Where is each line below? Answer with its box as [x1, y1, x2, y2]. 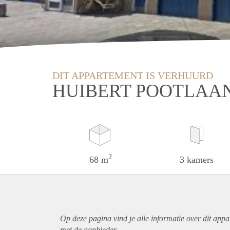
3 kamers [180, 154, 214, 165]
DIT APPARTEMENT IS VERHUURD [52, 69, 213, 81]
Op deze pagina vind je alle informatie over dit [60, 214, 213, 223]
